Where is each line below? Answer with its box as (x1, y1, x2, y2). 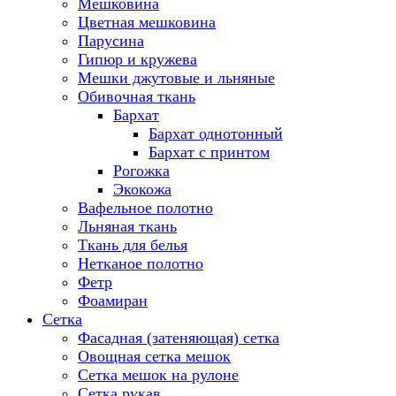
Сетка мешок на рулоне (78, 366, 239, 384)
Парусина (78, 32, 144, 49)
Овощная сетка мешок (78, 347, 231, 365)
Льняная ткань (78, 217, 177, 235)
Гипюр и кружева (78, 50, 197, 68)
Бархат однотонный (148, 125, 283, 142)
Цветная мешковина (78, 13, 216, 31)
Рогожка (113, 162, 170, 179)
